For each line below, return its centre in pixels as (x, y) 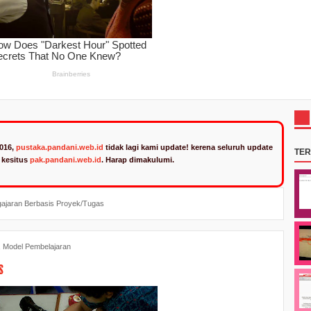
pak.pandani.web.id (66, 160)
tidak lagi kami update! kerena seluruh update (188, 148)
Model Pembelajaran (37, 246)
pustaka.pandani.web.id (59, 148)
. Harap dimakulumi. (138, 160)
